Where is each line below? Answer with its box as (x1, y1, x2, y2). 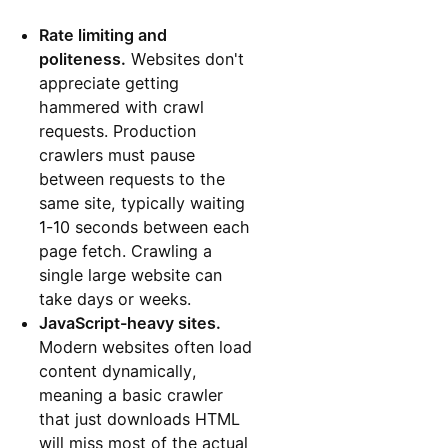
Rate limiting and (39, 24, 168, 45)
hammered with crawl (39, 96, 205, 117)
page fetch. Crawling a (39, 240, 213, 261)
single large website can (39, 264, 223, 285)
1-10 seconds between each (39, 216, 251, 237)
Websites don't (126, 48, 245, 69)
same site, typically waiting (39, 192, 246, 213)
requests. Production (39, 120, 197, 141)
